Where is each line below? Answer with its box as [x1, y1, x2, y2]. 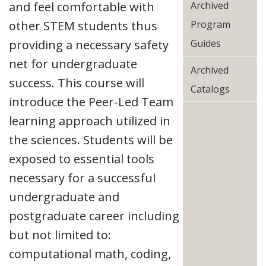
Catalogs [190, 83, 230, 96]
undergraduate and [9, 189, 119, 205]
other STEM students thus [9, 18, 157, 34]
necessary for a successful [9, 170, 156, 186]
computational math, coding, [9, 246, 171, 262]
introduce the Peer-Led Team [9, 94, 173, 110]
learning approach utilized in [9, 113, 170, 129]
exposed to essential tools [9, 151, 154, 167]
